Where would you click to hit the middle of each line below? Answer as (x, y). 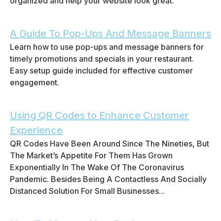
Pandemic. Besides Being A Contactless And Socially (108, 179)
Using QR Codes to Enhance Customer (99, 115)
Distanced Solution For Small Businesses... (87, 191)
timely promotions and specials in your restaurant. (102, 59)
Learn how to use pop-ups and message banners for (107, 47)
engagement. (35, 82)
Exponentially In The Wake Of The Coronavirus (97, 167)
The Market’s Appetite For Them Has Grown (91, 155)
